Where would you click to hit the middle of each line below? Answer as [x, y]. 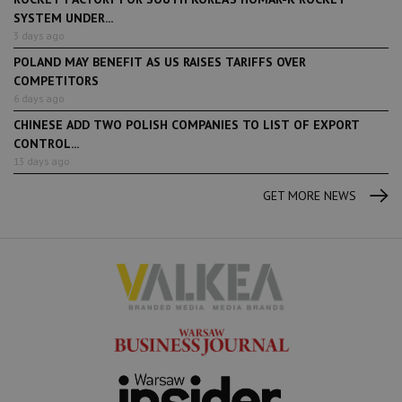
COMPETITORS [56, 81]
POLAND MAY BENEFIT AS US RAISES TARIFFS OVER [160, 62]
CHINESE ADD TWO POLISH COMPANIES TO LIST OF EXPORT [187, 125]
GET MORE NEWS [310, 196]
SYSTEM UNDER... [63, 18]
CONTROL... [46, 144]
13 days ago [42, 162]
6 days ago [39, 99]
